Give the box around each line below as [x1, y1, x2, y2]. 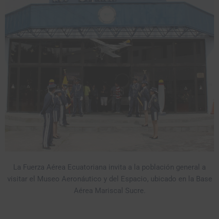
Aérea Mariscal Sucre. [73, 186, 146, 195]
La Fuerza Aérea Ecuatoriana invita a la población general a [13, 162, 206, 172]
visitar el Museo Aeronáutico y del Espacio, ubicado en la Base [7, 174, 212, 183]
